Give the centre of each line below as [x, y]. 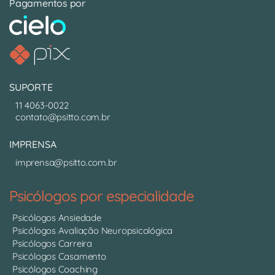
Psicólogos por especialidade [102, 196]
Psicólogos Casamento [59, 256]
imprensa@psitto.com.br [66, 162]
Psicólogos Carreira [52, 243]
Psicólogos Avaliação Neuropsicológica [93, 230]
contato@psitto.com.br [63, 117]
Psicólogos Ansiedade [57, 217]
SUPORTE [31, 87]
